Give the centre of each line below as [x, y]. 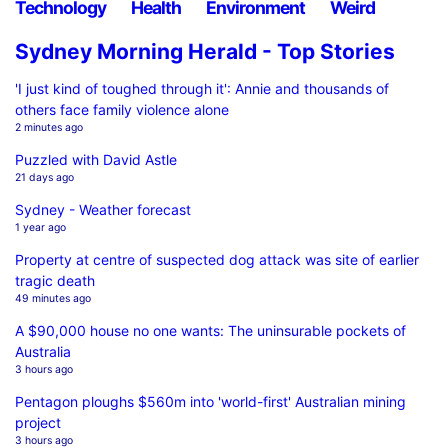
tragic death [55, 280]
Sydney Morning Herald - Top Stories [205, 51]
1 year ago [40, 227]
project [38, 422]
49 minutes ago [53, 298]
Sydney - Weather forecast [103, 209]
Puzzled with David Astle [96, 159]
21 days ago [44, 177]
